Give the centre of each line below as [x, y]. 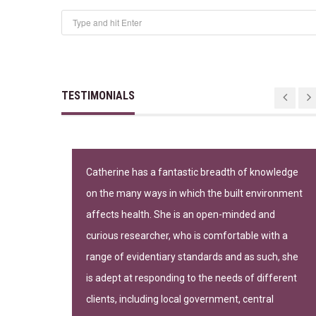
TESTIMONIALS [98, 95]
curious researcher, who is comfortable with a [187, 235]
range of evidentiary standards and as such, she [192, 256]
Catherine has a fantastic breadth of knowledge [192, 172]
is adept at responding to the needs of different [192, 278]
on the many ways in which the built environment [194, 193]
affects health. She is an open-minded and [181, 214]
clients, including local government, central [180, 299]
